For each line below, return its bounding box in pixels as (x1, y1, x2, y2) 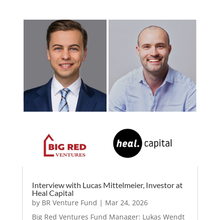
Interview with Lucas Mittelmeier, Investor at (31, 180, 183, 190)
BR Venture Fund (41, 197, 97, 207)
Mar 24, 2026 (105, 197, 148, 207)
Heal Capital (31, 188, 74, 197)
